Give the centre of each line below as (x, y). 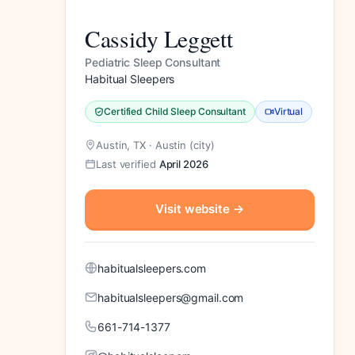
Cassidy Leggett (159, 38)
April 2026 (183, 164)
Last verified (128, 164)
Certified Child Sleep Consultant (175, 111)
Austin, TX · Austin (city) (155, 145)
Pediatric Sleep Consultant (153, 62)
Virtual (288, 111)
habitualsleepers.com (152, 268)
